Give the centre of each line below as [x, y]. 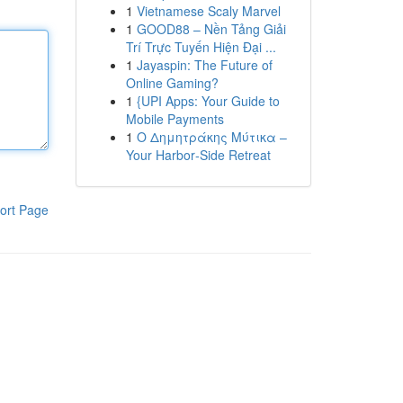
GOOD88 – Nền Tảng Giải [211, 29]
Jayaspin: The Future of [204, 65]
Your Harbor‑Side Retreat [198, 155]
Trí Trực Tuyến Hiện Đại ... [201, 47]
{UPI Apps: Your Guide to [208, 101]
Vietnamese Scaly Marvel [208, 11]
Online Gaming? [172, 83]
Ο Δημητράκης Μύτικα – [211, 137]
